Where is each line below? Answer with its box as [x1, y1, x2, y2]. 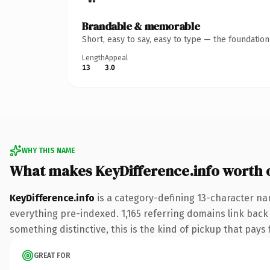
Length [82, 53, 105, 62]
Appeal [105, 53, 128, 62]
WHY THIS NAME [22, 146, 75, 155]
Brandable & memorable [82, 18, 200, 34]
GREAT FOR [34, 251, 71, 260]
